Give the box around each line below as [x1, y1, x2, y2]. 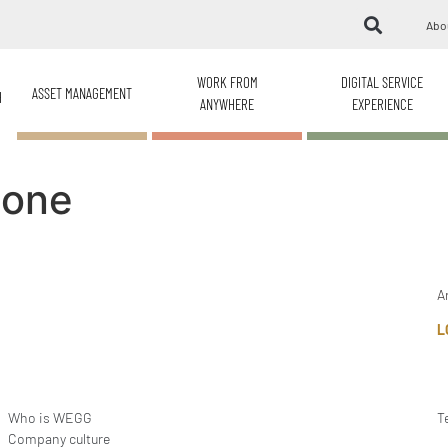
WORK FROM [196, 73, 258, 91]
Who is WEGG [7, 408, 92, 426]
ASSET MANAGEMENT [32, 84, 133, 102]
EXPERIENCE [351, 95, 413, 113]
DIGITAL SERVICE [341, 73, 424, 91]
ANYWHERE [200, 95, 255, 113]
